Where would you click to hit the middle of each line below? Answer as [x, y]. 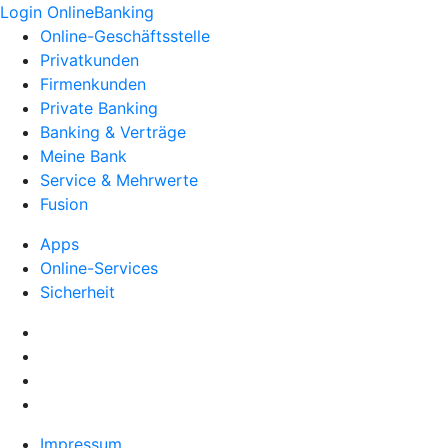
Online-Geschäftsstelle [125, 36]
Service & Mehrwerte [119, 180]
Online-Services [99, 268]
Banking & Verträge [113, 132]
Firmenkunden [93, 84]
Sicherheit [77, 292]
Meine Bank [83, 156]
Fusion [64, 204]
